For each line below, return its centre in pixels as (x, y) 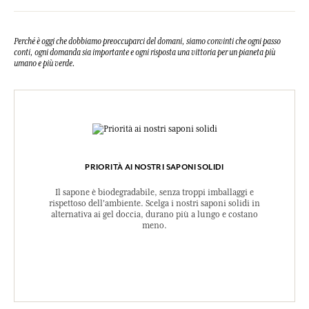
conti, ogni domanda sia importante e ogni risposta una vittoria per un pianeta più (144, 53)
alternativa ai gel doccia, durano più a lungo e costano (154, 215)
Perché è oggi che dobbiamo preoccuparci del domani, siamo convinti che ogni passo (147, 42)
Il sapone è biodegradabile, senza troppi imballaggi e (154, 193)
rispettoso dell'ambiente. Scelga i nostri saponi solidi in (154, 204)
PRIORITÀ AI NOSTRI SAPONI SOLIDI (154, 167)
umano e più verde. (44, 64)
